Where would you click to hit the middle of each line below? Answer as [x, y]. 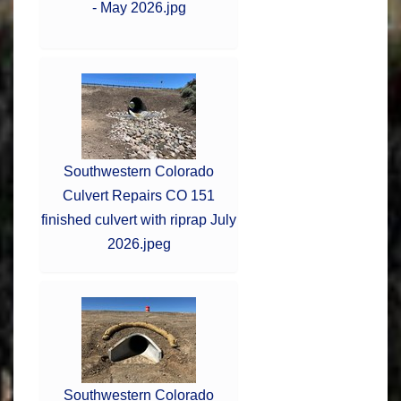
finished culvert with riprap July [139, 219]
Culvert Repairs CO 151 [139, 195]
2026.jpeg [139, 243]
